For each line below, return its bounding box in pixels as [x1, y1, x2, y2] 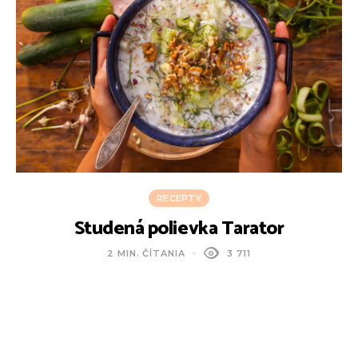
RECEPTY [156, 193, 202, 205]
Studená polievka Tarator [74, 213, 284, 245]
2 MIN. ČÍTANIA [107, 248, 185, 260]
